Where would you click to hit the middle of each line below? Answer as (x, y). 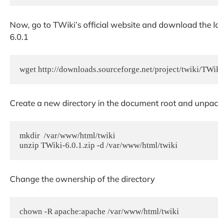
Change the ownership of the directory (82, 179)
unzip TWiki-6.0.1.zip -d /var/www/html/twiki (99, 145)
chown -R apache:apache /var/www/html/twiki (99, 212)
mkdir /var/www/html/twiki (67, 136)
